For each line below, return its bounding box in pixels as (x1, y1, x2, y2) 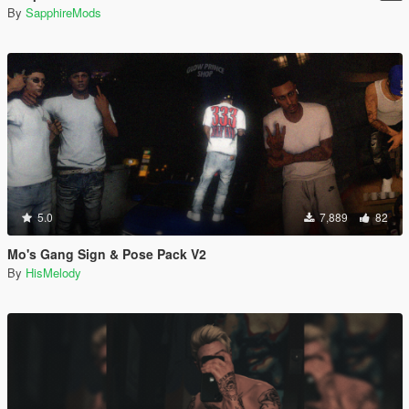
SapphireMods (26, 4, 101, 21)
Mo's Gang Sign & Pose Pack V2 (7, 245, 206, 263)
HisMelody (26, 264, 81, 281)
